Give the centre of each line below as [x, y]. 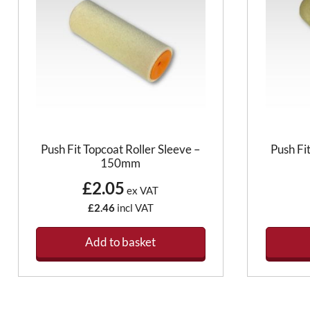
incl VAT [134, 208]
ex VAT [142, 190]
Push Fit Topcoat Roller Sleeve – [121, 149]
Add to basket [121, 242]
